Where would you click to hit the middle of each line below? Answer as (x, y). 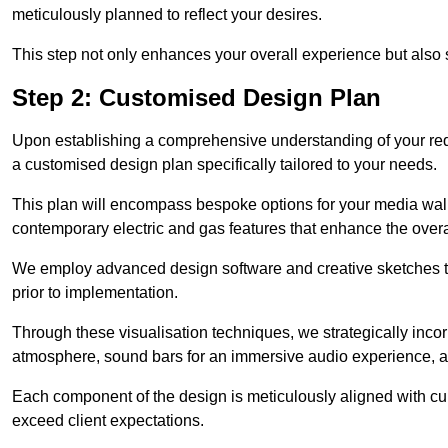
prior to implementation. (95, 293)
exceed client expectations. (108, 421)
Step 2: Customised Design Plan (196, 98)
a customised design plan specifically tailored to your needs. (224, 165)
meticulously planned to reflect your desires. (167, 15)
